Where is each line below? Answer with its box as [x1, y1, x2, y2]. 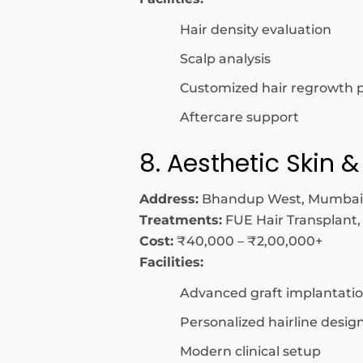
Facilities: [139, 254, 203, 270]
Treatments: [139, 212, 222, 228]
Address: [139, 191, 199, 207]
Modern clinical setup [180, 344, 321, 359]
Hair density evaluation [180, 22, 331, 37]
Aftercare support [180, 109, 299, 125]
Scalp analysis [180, 51, 271, 66]
